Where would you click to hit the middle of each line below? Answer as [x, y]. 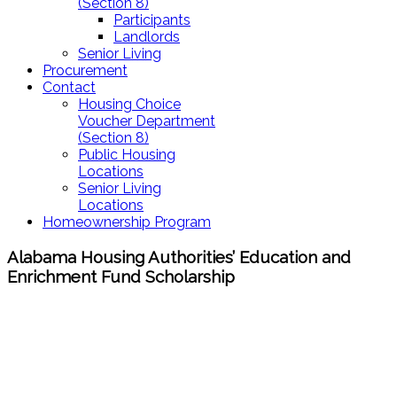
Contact [69, 87]
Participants [152, 20]
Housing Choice [129, 104]
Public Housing [127, 155]
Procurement [85, 70]
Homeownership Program [127, 222]
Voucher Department [147, 121]
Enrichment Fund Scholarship [121, 276]
